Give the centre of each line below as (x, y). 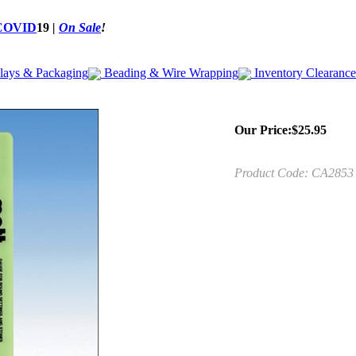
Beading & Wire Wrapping (170, 73)
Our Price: (263, 130)
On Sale (80, 27)
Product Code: (271, 173)
